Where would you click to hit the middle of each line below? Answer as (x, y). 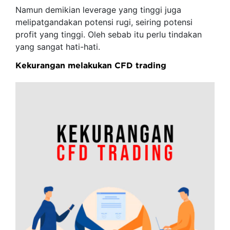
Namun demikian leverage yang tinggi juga (98, 10)
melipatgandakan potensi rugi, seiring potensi (104, 22)
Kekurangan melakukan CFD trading (91, 65)
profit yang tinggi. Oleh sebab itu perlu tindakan (109, 34)
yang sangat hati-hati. (58, 47)
